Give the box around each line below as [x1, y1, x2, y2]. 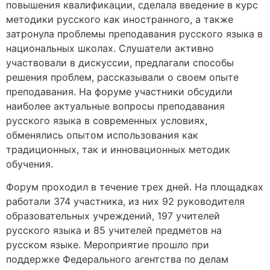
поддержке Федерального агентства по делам [6, 253, 228, 266]
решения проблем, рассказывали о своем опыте [6, 71, 239, 83]
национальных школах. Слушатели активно [6, 42, 214, 54]
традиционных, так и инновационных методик [6, 143, 230, 155]
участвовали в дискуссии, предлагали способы [6, 56, 234, 69]
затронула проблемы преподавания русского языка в [6, 27, 263, 40]
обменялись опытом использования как [6, 128, 198, 141]
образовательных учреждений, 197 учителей [6, 210, 220, 222]
